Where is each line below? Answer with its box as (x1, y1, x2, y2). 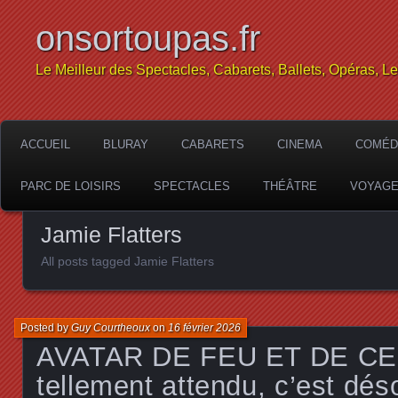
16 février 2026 (168, 321, 241, 334)
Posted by (20, 321, 71, 334)
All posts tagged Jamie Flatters (41, 254, 214, 268)
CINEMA (277, 138, 322, 151)
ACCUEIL (20, 138, 70, 151)
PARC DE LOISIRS (20, 179, 121, 193)
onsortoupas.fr (36, 19, 260, 58)
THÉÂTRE (263, 179, 317, 193)
